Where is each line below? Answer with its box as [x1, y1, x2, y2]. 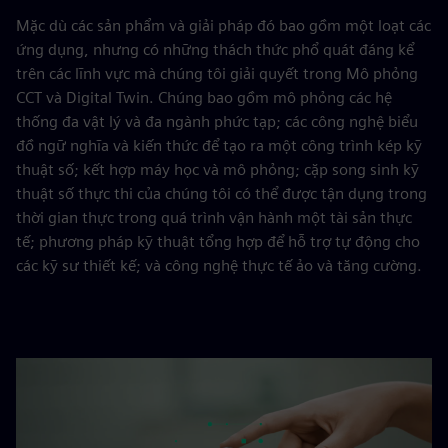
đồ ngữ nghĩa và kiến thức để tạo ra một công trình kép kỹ [16, 136, 422, 155]
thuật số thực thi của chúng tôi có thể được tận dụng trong [16, 184, 427, 203]
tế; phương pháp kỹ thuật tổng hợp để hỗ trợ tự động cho [16, 232, 420, 251]
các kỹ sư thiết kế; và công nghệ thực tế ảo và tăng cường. [16, 256, 422, 275]
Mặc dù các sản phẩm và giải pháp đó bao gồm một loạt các [16, 16, 431, 35]
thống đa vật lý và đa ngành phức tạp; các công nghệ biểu [16, 112, 418, 131]
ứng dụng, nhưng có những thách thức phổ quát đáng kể [16, 40, 414, 59]
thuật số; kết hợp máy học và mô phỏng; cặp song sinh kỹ [16, 160, 419, 179]
